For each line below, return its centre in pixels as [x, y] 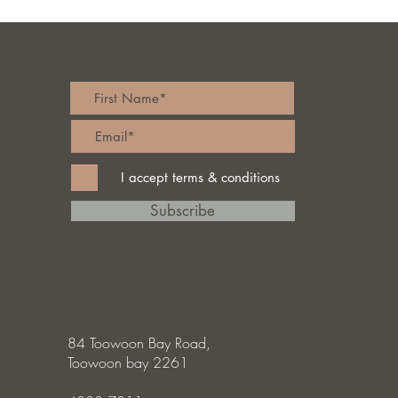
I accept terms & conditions [200, 178]
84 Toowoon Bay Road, [139, 342]
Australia [92, 382]
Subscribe [183, 210]
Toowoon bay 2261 [127, 362]
